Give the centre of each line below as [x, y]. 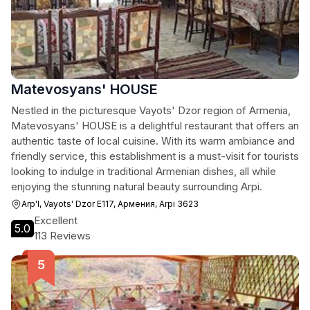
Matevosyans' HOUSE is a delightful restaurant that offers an [155, 126]
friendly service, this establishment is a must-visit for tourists [155, 156]
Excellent [56, 220]
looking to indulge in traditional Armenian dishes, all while [144, 171]
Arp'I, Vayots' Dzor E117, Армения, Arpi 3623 [110, 204]
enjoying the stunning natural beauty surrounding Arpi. [137, 186]
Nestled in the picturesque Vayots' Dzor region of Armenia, [151, 110]
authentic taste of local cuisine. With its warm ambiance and [153, 141]
